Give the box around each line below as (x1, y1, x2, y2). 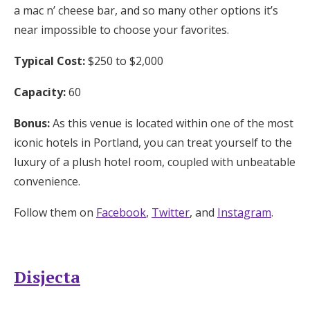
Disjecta (14, 266, 80, 289)
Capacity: (14, 84, 66, 100)
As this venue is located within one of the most (50, 116, 293, 131)
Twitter (152, 205, 190, 221)
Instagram (217, 205, 271, 221)
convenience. (14, 174, 80, 190)
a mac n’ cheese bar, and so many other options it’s (14, 3, 278, 19)
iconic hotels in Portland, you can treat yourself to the (14, 135, 292, 151)
